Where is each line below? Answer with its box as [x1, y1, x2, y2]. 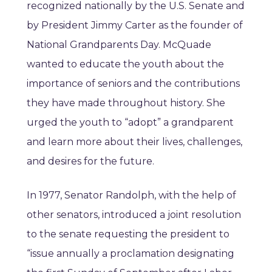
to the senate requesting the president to [27, 228, 229, 240]
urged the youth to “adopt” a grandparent [27, 117, 234, 129]
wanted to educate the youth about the [27, 58, 224, 70]
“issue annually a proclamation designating [27, 248, 234, 260]
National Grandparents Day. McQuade [27, 39, 211, 51]
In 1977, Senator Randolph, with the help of [27, 189, 236, 202]
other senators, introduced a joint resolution [27, 209, 241, 221]
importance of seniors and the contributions [27, 78, 240, 90]
